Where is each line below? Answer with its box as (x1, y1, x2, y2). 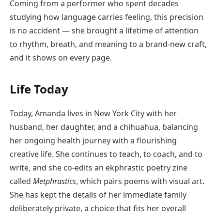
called (10, 175, 33, 186)
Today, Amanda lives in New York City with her (10, 108, 177, 119)
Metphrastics (33, 175, 76, 186)
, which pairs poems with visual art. (76, 175, 204, 186)
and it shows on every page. (10, 52, 112, 63)
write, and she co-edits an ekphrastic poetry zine (10, 162, 187, 173)
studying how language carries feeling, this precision (10, 12, 203, 23)
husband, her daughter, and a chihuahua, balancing (10, 121, 198, 132)
